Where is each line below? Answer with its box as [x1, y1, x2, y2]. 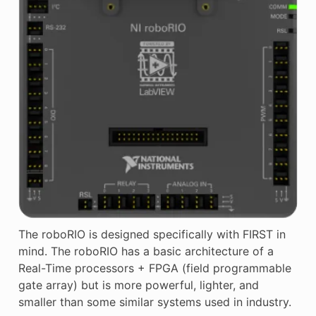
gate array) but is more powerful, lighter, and [18, 278, 259, 293]
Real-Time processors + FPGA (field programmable [18, 261, 291, 276]
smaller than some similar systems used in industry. [18, 295, 291, 310]
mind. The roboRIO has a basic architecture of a [18, 244, 274, 259]
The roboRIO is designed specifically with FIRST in [18, 227, 286, 242]
